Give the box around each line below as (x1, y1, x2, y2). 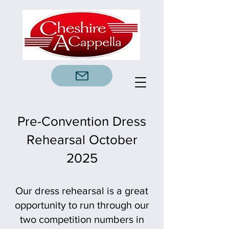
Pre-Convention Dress (17, 114, 146, 128)
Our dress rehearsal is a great (15, 185, 148, 196)
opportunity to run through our (14, 199, 149, 211)
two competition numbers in (19, 214, 144, 225)
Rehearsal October (26, 132, 138, 147)
